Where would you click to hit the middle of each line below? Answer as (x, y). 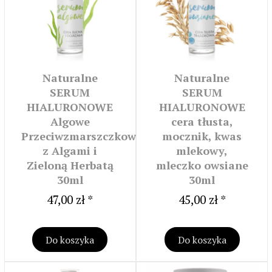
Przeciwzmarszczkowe (81, 136)
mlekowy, (202, 151)
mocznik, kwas (202, 136)
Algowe (70, 122)
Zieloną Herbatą (70, 165)
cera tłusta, (202, 122)
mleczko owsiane (202, 165)
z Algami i (70, 151)
